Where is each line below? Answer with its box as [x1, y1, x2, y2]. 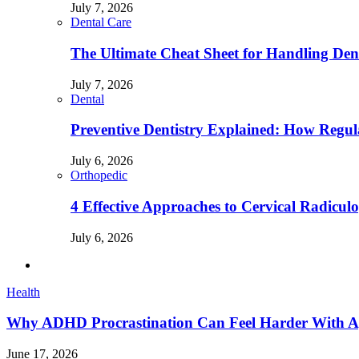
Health [6, 284, 40, 299]
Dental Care [71, 15, 131, 30]
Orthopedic [71, 168, 127, 183]
